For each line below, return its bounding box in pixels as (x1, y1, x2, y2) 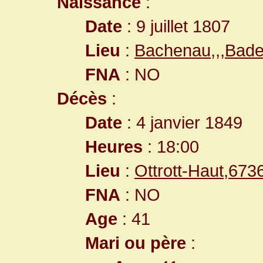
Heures (85, 137, 143, 156)
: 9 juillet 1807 (122, 16, 230, 36)
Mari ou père (85, 233, 186, 252)
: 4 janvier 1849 (122, 113, 242, 132)
